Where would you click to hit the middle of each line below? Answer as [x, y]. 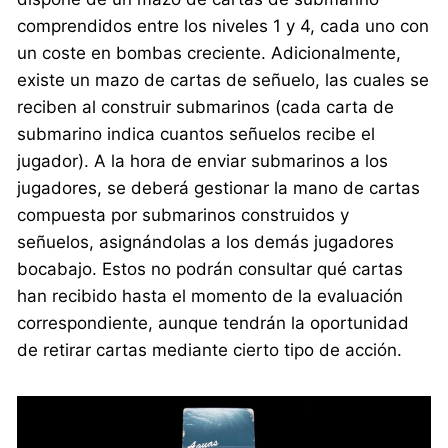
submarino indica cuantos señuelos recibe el [196, 134]
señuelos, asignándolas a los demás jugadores [206, 242]
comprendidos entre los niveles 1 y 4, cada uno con [223, 26]
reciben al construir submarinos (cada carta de [206, 107]
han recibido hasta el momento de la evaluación [210, 296]
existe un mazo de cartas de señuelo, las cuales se [223, 80]
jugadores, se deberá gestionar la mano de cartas [219, 188]
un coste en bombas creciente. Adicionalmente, [209, 53]
